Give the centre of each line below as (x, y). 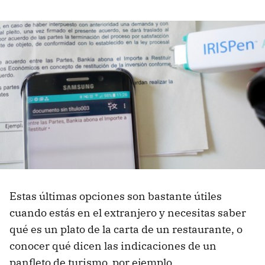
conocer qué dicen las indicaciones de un (113, 246)
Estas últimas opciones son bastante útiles (116, 196)
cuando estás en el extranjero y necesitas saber (128, 213)
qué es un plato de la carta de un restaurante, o (126, 230)
